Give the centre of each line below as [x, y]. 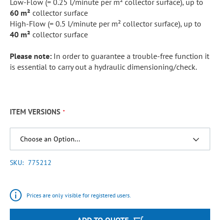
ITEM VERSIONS [35, 111]
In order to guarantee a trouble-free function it [130, 56]
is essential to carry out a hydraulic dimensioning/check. [103, 67]
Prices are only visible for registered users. [79, 195]
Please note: [31, 56]
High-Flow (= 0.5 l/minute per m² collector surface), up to [106, 24]
